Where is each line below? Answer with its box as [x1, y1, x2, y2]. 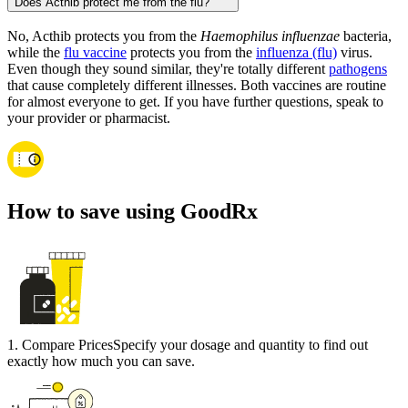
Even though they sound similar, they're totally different [7, 61, 329, 77]
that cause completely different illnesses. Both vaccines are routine [7, 77, 386, 94]
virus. [337, 45, 372, 61]
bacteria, [340, 28, 392, 45]
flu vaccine [64, 45, 127, 61]
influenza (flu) [256, 45, 337, 61]
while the [7, 45, 64, 61]
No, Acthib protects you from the [7, 28, 200, 45]
